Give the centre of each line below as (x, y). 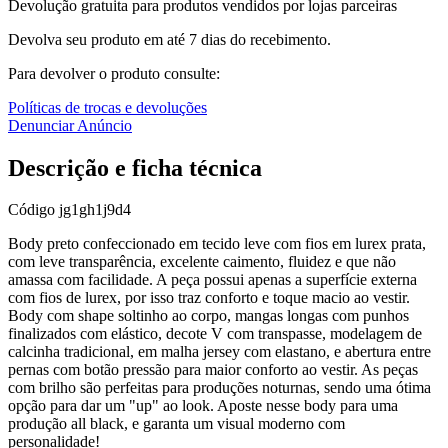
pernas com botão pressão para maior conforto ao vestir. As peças (213, 370)
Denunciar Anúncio (70, 125)
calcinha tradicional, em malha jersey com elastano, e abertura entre (219, 352)
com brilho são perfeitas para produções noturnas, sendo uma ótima (219, 388)
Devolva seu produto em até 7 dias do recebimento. (169, 39)
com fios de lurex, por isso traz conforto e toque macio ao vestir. (209, 298)
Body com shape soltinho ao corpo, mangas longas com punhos (208, 316)
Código (33, 210)
